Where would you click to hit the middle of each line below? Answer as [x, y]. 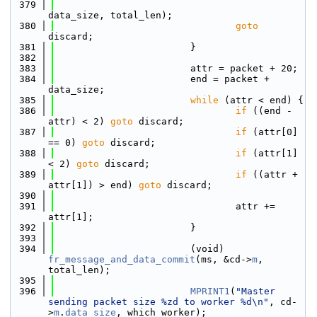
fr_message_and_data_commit [122, 259]
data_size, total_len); [110, 15]
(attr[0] [272, 132]
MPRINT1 [210, 291]
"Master [255, 291]
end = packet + [162, 79]
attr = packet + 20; [176, 68]
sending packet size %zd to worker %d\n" [158, 302]
